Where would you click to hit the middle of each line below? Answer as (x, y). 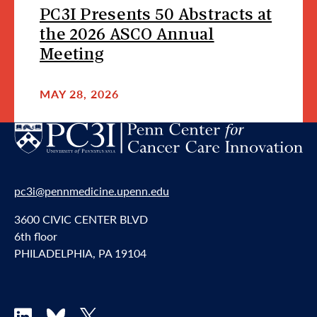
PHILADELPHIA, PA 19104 (80, 253)
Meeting (72, 55)
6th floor (36, 236)
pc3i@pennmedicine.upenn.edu (92, 191)
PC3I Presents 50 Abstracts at (156, 16)
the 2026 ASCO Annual (127, 35)
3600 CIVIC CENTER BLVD (81, 219)
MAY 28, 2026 (79, 93)
